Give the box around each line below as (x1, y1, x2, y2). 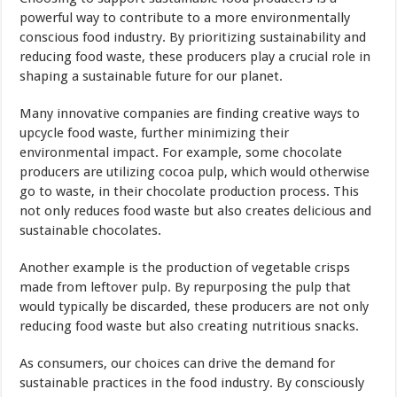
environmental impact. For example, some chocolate (19, 144, 343, 160)
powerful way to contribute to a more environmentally (19, 9, 351, 26)
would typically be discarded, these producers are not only (19, 298, 370, 315)
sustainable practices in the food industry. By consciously (19, 374, 365, 391)
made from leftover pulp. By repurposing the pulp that (19, 278, 352, 295)
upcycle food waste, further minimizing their (19, 124, 290, 141)
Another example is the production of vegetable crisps (19, 259, 351, 276)
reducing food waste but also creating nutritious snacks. (19, 317, 360, 334)
